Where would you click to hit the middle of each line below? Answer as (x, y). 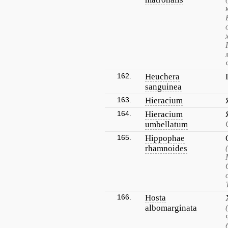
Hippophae (165, 138)
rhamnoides (166, 148)
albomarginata (171, 208)
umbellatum (166, 124)
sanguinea (163, 87)
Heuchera (162, 77)
